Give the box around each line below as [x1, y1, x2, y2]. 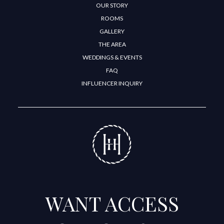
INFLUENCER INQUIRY [81, 79, 142, 87]
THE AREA [98, 40, 126, 48]
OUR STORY [96, 1, 128, 9]
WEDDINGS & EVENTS [82, 53, 142, 61]
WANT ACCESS [45, 190, 179, 217]
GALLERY [99, 27, 124, 35]
